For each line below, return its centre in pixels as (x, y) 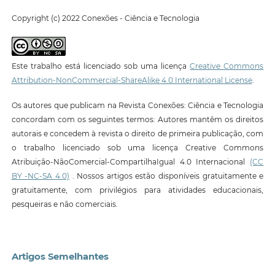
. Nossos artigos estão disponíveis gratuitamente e (166, 176)
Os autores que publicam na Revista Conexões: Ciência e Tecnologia (137, 106)
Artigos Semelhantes (60, 257)
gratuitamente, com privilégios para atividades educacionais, (137, 190)
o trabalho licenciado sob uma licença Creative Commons (137, 148)
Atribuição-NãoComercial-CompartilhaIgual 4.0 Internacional (131, 162)
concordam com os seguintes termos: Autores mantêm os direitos (137, 120)
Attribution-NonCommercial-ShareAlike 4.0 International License (132, 80)
